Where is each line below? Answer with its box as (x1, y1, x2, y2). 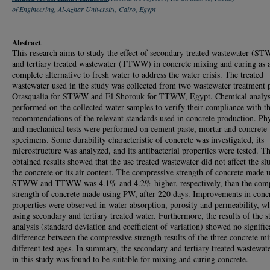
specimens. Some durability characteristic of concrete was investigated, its (12, 133, 264, 145)
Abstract (12, 36, 41, 48)
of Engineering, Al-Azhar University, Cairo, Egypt (12, 4, 155, 14)
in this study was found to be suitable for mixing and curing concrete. (12, 253, 248, 265)
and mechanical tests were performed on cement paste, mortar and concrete (12, 122, 267, 134)
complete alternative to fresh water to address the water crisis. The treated (12, 68, 263, 80)
